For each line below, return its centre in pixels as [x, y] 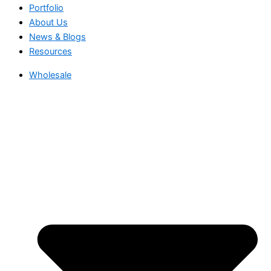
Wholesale [50, 75]
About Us [48, 23]
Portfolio [46, 8]
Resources [51, 52]
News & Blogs [57, 37]
